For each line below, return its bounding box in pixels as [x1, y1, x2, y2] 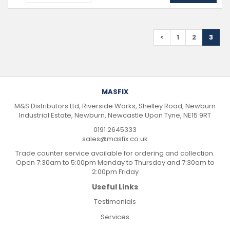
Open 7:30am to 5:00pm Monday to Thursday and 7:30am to [15, 158, 215, 167]
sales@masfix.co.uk [82, 134, 148, 144]
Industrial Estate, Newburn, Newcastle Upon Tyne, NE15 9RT [19, 110, 211, 120]
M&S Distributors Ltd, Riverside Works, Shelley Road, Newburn [14, 101, 216, 111]
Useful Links [92, 182, 138, 192]
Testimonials [94, 197, 136, 206]
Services [101, 212, 129, 222]
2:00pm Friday [91, 167, 139, 177]
